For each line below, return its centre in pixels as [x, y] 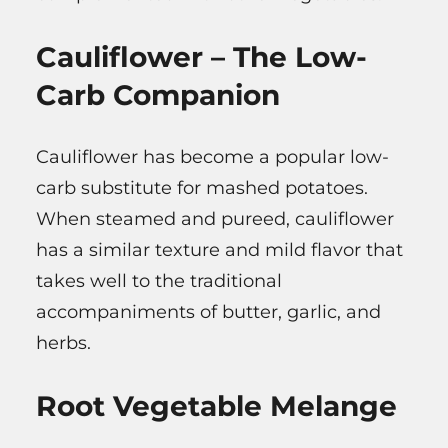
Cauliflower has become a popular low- [212, 157]
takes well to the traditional [159, 281]
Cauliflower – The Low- [201, 57]
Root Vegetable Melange [216, 406]
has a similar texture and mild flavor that [219, 250]
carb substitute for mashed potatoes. [202, 188]
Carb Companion [158, 95]
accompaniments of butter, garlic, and [208, 312]
